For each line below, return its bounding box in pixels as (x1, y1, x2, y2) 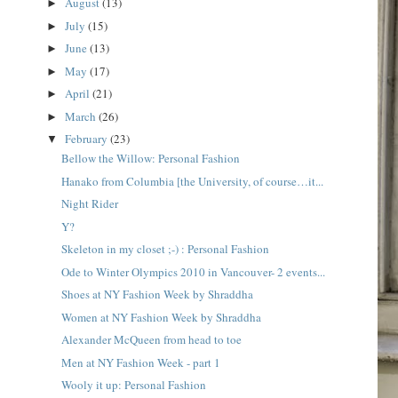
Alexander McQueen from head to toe (60, 331, 242, 348)
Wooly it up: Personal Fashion (60, 377, 206, 394)
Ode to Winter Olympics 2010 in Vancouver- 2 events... (60, 263, 325, 280)
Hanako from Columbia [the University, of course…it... (60, 172, 323, 189)
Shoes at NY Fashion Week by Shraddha (60, 286, 253, 303)
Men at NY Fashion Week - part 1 (60, 354, 220, 370)
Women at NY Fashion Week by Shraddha (60, 308, 261, 325)
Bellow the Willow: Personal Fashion (60, 150, 240, 167)
